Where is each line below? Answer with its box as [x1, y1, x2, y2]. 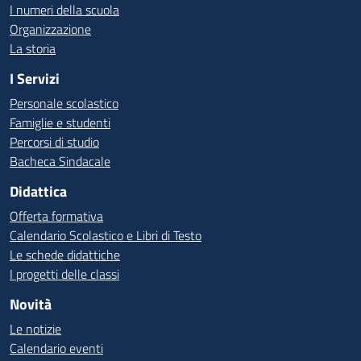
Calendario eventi [10, 338, 103, 358]
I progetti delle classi [10, 264, 119, 284]
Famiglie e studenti [10, 113, 110, 132]
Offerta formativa [10, 206, 103, 226]
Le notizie [10, 319, 61, 338]
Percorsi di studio [10, 132, 99, 151]
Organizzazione [10, 19, 91, 39]
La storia [10, 39, 56, 58]
